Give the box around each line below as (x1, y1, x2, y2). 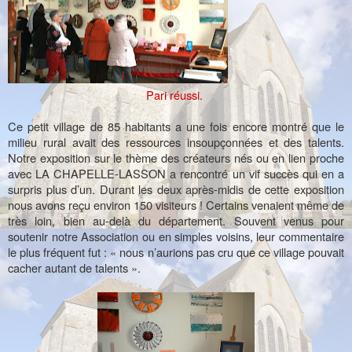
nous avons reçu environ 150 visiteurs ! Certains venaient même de (8, 196, 344, 214)
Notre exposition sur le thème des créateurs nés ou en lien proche (8, 149, 344, 167)
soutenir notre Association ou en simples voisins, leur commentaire (8, 228, 344, 245)
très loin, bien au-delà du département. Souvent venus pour (8, 212, 344, 229)
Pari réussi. (146, 86, 206, 104)
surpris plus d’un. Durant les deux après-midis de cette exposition (8, 181, 344, 198)
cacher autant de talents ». (8, 259, 144, 277)
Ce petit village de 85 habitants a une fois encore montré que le (8, 118, 344, 135)
